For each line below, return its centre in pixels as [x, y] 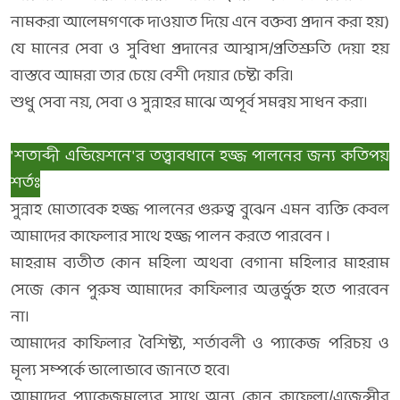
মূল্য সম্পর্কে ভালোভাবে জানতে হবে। [121, 371]
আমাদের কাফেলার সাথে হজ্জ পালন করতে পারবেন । [171, 237]
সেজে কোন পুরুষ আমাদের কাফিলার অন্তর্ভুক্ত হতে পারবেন [200, 291]
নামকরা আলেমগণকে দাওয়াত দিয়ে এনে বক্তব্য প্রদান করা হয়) [200, 23]
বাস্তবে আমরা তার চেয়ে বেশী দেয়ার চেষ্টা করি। [152, 76]
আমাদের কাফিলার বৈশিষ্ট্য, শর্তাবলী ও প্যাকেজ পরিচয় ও [200, 344]
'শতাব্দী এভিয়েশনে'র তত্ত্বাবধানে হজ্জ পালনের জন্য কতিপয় [200, 157]
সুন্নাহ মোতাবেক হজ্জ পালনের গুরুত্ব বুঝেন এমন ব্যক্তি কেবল [200, 210]
